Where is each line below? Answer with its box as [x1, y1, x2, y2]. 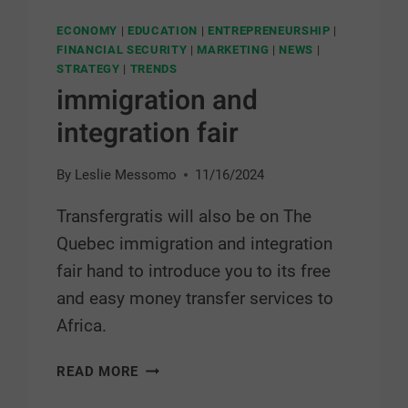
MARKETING [197, 43, 270, 57]
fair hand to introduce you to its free [56, 260, 331, 282]
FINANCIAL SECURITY [56, 43, 188, 57]
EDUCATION [127, 24, 198, 38]
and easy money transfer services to [56, 288, 334, 310]
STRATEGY [56, 62, 120, 76]
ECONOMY [56, 24, 117, 38]
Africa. [56, 315, 107, 337]
